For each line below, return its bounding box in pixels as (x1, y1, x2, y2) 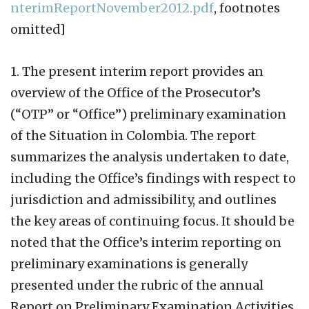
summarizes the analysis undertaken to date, (10, 148, 289, 165)
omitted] (10, 21, 66, 37)
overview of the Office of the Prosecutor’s (10, 84, 261, 101)
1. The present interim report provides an (10, 63, 263, 79)
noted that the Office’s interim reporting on (10, 234, 281, 250)
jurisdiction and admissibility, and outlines (10, 191, 277, 208)
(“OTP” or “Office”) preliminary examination (10, 106, 286, 122)
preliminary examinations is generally (10, 255, 248, 272)
